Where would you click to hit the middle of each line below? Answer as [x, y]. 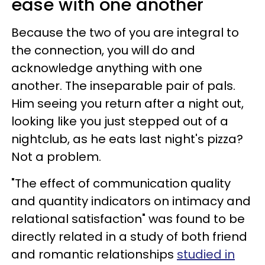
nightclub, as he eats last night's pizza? [127, 139]
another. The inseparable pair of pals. [123, 85]
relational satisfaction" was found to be [128, 219]
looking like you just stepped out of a [120, 121]
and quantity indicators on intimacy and [131, 201]
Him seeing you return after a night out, [127, 103]
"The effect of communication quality [121, 183]
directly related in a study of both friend [129, 236]
